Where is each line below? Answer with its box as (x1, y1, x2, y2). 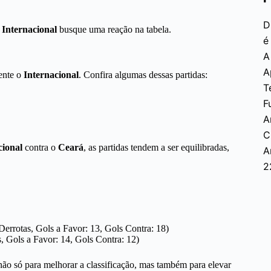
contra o (22, 142, 58, 152)
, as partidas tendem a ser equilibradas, (83, 142, 229, 152)
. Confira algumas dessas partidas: (79, 69, 207, 80)
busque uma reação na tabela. (57, 24, 171, 34)
